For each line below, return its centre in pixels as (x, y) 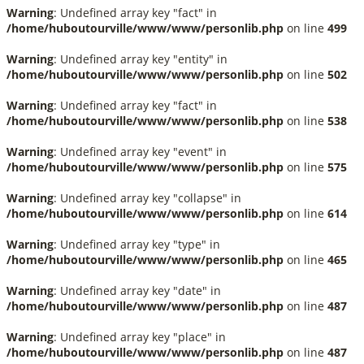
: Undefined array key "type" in (137, 244)
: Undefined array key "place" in (140, 337)
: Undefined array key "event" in (140, 152)
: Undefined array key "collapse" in (147, 198)
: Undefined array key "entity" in (141, 59)
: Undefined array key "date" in (137, 290)
